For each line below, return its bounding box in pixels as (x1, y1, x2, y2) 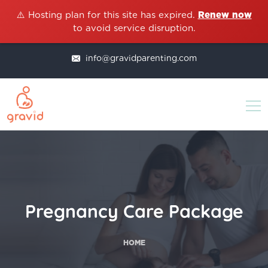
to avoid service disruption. (72, 23, 196, 33)
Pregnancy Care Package (25, 200, 243, 223)
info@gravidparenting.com (83, 53, 197, 63)
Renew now (197, 10, 252, 20)
